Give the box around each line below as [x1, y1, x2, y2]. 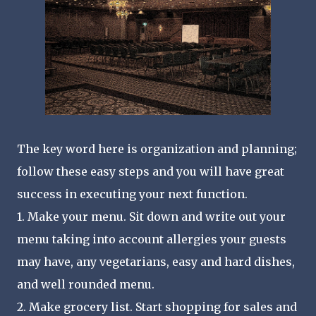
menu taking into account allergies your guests [17, 231, 286, 246]
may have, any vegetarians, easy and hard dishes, [17, 254, 295, 269]
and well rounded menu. [17, 276, 154, 291]
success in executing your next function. [17, 186, 248, 201]
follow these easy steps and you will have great [17, 164, 284, 178]
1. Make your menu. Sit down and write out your [17, 209, 286, 224]
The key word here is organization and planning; [17, 141, 297, 156]
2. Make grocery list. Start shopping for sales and [17, 299, 297, 314]
